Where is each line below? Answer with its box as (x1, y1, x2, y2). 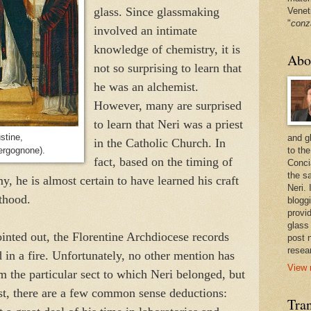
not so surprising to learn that (93, 60, 242, 75)
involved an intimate (93, 23, 197, 37)
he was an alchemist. (93, 79, 199, 94)
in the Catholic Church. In (93, 135, 226, 150)
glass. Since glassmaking (93, 4, 219, 19)
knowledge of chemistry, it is (93, 42, 240, 56)
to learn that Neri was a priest (93, 117, 243, 131)
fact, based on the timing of (93, 154, 233, 169)
